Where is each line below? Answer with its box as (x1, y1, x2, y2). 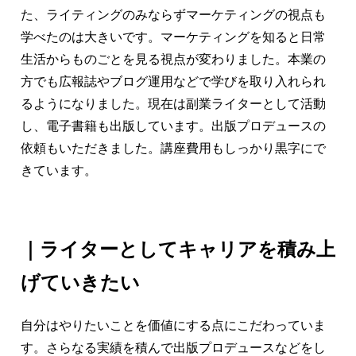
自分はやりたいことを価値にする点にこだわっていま (21, 319, 326, 333)
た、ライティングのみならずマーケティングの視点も (21, 7, 326, 21)
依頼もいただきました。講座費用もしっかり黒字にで (21, 141, 326, 155)
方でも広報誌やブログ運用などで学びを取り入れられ (21, 74, 326, 88)
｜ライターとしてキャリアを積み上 (21, 238, 335, 260)
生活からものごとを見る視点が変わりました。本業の (21, 52, 326, 66)
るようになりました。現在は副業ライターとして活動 (21, 96, 326, 110)
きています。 (21, 163, 97, 177)
